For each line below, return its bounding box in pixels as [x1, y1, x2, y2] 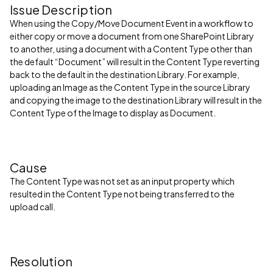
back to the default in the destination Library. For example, [10, 69, 239, 80]
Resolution [10, 253, 73, 269]
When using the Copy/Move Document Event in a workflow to [10, 18, 253, 29]
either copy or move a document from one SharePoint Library [10, 30, 254, 41]
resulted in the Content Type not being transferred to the [10, 188, 235, 199]
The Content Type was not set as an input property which [10, 175, 235, 186]
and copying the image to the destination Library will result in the [10, 94, 262, 105]
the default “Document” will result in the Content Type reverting [10, 56, 260, 67]
